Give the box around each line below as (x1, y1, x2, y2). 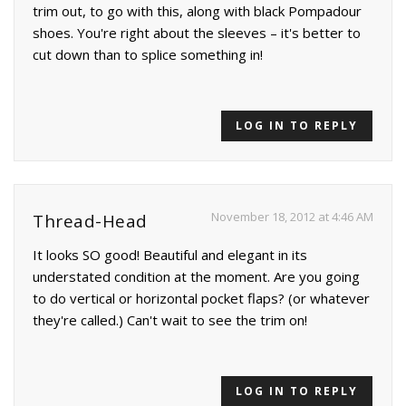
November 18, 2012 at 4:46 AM (211, 208, 373, 226)
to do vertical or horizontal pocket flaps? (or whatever (33, 289, 370, 308)
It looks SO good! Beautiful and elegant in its (33, 246, 307, 265)
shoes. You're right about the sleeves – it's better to (33, 24, 361, 43)
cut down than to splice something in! (33, 45, 263, 64)
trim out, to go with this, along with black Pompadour (33, 2, 362, 21)
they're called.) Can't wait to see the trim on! (33, 311, 307, 330)
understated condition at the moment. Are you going (33, 267, 360, 286)
